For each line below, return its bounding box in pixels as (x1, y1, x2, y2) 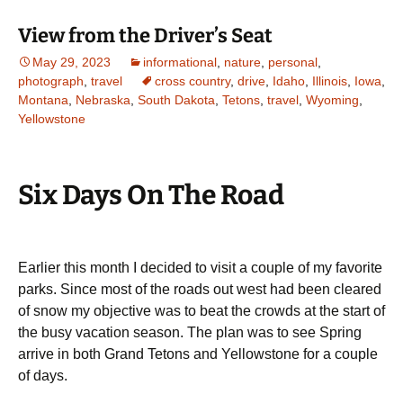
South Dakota (138, 93, 215, 108)
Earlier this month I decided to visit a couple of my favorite (18, 260, 382, 276)
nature (224, 55, 261, 70)
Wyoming (306, 93, 359, 108)
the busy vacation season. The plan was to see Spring (18, 325, 362, 341)
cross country (155, 74, 230, 89)
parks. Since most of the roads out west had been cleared (18, 282, 381, 298)
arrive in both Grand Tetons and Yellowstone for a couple (18, 346, 378, 363)
